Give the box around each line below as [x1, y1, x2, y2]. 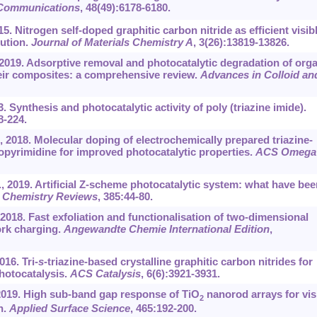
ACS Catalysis [69, 267, 141, 280]
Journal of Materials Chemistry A [30, 36, 193, 49]
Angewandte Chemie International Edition [63, 223, 270, 236]
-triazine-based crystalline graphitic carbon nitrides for [43, 255, 313, 268]
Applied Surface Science [8, 302, 130, 315]
